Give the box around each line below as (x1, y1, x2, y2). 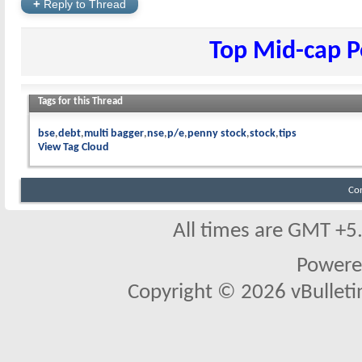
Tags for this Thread (38, 96, 123, 107)
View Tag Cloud (38, 141, 109, 154)
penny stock (187, 128, 246, 140)
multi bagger (84, 128, 144, 140)
